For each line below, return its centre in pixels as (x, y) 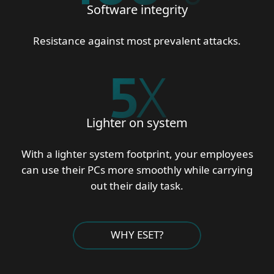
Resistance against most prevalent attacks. (137, 41)
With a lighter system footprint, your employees (137, 154)
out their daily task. (137, 186)
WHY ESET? (137, 235)
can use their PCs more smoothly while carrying (137, 170)
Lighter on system (137, 123)
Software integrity (137, 9)
